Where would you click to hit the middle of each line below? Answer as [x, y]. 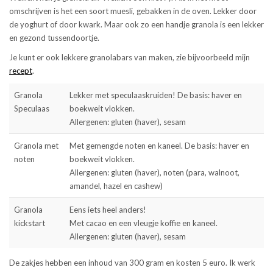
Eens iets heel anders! [108, 209]
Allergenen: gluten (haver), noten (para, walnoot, [154, 172]
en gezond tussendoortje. [54, 37]
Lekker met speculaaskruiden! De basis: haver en [156, 95]
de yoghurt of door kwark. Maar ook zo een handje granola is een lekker [136, 24]
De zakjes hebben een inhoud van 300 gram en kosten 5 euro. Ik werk [132, 262]
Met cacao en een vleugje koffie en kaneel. [144, 223]
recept [21, 70]
